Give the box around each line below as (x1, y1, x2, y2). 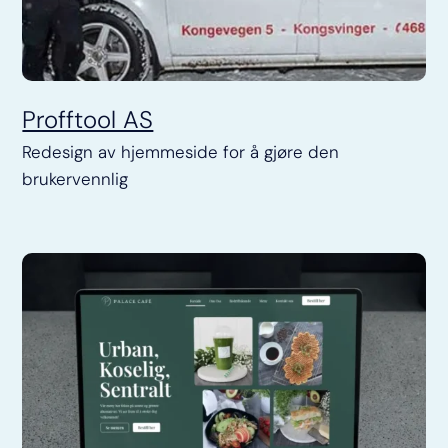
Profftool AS (22, 103, 154, 135)
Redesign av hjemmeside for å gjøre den (22, 140, 340, 163)
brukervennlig (22, 167, 129, 190)
